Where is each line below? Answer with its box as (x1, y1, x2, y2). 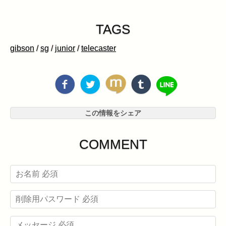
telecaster (81, 44, 116, 53)
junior (55, 44, 75, 53)
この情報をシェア (85, 108, 141, 117)
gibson (10, 44, 34, 53)
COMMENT (79, 136, 147, 152)
